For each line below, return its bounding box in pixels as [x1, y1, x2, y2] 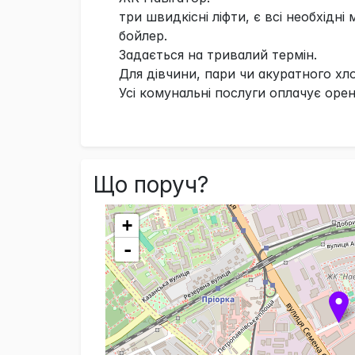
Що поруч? [94, 170, 208, 198]
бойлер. [119, 27, 167, 44]
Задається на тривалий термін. [119, 46, 317, 63]
